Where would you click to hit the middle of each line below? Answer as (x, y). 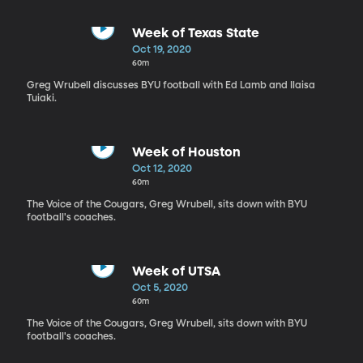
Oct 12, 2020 (162, 169)
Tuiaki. (41, 98)
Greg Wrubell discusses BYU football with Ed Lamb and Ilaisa (171, 85)
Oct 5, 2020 (160, 288)
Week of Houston (186, 153)
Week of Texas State (195, 34)
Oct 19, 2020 (161, 49)
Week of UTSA (176, 272)
